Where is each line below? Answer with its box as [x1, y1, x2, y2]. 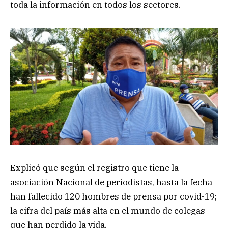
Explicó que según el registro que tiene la [10, 162, 179, 174]
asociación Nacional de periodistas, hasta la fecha [10, 176, 212, 188]
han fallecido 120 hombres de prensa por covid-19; [10, 190, 217, 202]
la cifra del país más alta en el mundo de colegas [10, 205, 205, 216]
